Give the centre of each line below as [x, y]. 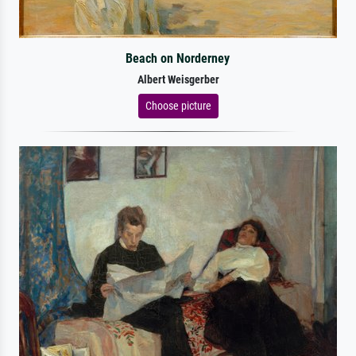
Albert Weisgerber [178, 79]
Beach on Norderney [178, 58]
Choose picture [178, 105]
